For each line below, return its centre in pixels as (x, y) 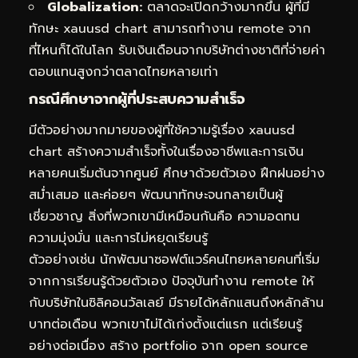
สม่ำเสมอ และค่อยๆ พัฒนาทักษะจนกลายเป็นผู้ (156, 195)
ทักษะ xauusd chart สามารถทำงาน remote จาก (170, 28)
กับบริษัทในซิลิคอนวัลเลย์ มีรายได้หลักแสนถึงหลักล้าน (176, 302)
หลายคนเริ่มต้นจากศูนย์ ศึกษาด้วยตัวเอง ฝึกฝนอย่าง (177, 173)
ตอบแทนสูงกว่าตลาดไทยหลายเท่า (123, 72)
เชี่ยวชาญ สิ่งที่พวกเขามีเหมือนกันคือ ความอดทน (164, 216)
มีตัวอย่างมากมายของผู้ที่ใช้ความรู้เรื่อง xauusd (162, 130)
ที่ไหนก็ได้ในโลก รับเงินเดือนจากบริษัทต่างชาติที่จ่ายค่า (177, 50)
